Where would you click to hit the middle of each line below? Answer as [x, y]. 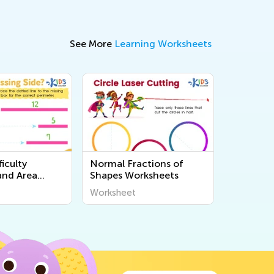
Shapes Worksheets [134, 175]
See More [92, 44]
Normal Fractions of [137, 164]
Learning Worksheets [163, 44]
